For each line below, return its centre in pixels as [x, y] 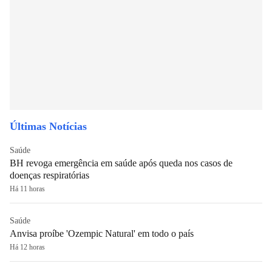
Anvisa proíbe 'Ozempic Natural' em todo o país [102, 233]
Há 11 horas [27, 189]
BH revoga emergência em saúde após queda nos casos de [121, 163]
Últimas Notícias [48, 126]
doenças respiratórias [49, 175]
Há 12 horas [27, 247]
